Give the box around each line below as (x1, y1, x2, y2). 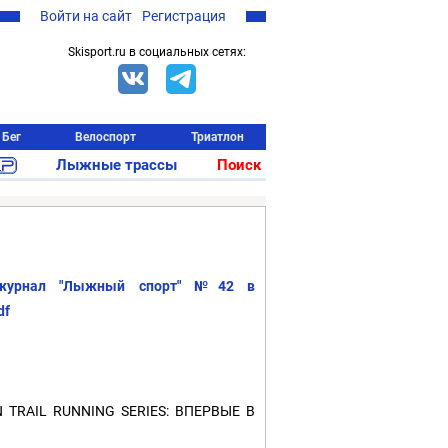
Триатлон (190, 130, 244, 144)
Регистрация (142, 8, 226, 24)
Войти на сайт (40, 8, 132, 24)
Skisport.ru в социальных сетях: (68, 45, 246, 59)
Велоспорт (75, 130, 137, 144)
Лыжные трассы (56, 156, 178, 174)
